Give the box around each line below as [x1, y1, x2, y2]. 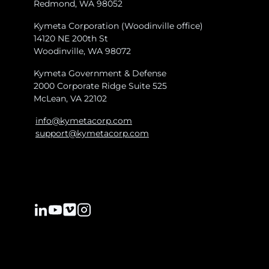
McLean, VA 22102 [34, 92, 107, 104]
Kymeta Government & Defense [34, 67, 166, 79]
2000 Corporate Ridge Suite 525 [34, 80, 167, 91]
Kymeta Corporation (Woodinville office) [34, 20, 203, 31]
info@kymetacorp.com [35, 115, 132, 126]
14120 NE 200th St [34, 32, 108, 44]
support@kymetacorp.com [35, 127, 149, 139]
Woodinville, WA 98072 [34, 45, 131, 56]
